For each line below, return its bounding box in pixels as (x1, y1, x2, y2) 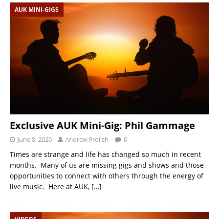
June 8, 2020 (18, 135, 52, 144)
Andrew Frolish (65, 135, 109, 144)
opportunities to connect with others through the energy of (10, 171, 203, 181)
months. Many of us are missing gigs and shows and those (10, 160, 204, 170)
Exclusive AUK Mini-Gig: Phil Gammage (10, 119, 195, 132)
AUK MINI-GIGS (15, 5, 59, 14)
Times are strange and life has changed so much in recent (10, 150, 201, 159)
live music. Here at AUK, (10, 182, 91, 192)
